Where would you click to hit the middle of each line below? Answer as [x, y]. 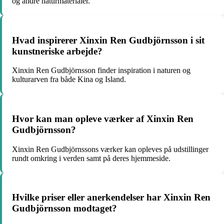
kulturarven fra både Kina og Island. [69, 79]
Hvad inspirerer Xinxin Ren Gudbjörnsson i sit [108, 40]
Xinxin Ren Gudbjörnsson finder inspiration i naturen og [101, 70]
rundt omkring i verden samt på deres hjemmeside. [91, 158]
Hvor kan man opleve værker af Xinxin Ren [103, 118]
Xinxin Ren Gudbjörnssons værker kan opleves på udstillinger [110, 149]
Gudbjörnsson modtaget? [64, 208]
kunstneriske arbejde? [57, 51]
